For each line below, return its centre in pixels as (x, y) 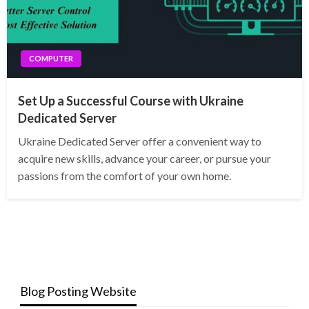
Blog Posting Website (78, 291)
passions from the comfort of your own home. (124, 176)
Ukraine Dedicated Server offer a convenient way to (140, 141)
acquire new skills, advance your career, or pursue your (144, 159)
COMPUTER (51, 59)
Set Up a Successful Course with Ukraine (131, 101)
